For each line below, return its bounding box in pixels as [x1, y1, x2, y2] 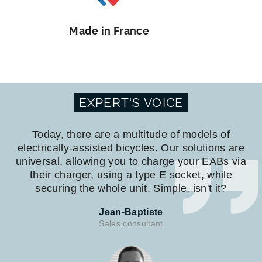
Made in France [69, 24, 149, 37]
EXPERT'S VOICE [78, 95, 184, 110]
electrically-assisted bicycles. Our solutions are [18, 142, 244, 154]
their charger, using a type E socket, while [30, 168, 232, 181]
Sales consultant [99, 218, 163, 228]
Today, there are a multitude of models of [32, 128, 230, 140]
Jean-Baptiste [99, 206, 163, 217]
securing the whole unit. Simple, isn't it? [35, 182, 227, 194]
